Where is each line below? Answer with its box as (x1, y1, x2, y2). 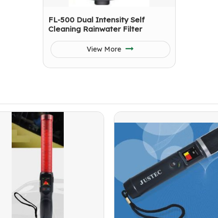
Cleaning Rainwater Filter (48, 24, 142, 34)
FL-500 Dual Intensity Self (48, 15, 145, 24)
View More (87, 45, 123, 54)
